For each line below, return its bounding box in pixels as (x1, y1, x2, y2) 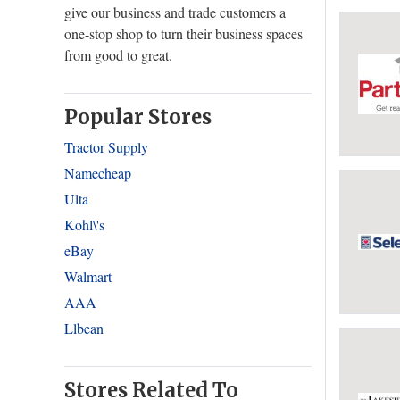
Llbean (64, 319, 104, 337)
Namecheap (64, 163, 131, 182)
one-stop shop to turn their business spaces (64, 24, 303, 43)
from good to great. (64, 46, 172, 64)
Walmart (64, 267, 112, 286)
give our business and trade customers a (64, 3, 286, 21)
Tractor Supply (64, 137, 148, 156)
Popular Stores (64, 104, 212, 129)
